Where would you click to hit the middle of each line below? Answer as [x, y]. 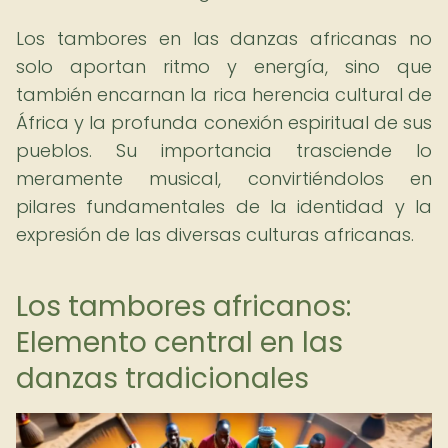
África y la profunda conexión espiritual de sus [224, 122]
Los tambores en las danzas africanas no [224, 38]
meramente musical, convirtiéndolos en [224, 178]
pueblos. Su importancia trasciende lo [224, 150]
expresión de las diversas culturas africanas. [215, 234]
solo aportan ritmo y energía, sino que [224, 66]
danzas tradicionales [162, 378]
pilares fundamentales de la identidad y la [224, 206]
